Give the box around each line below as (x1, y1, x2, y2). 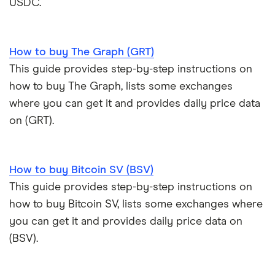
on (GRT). (9, 115, 54, 126)
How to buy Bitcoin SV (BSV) (9, 164, 153, 176)
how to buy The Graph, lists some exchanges (9, 80, 233, 92)
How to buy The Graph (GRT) (9, 46, 154, 58)
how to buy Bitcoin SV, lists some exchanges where (9, 198, 263, 210)
